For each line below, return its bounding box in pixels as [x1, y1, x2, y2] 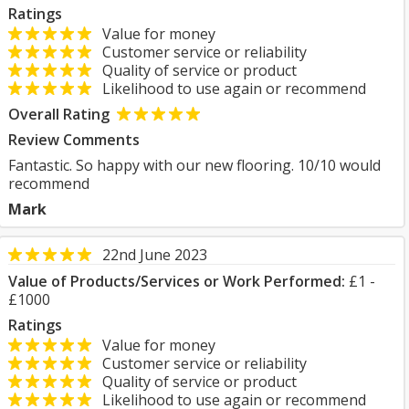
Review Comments [8, 130, 140, 150]
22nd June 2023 [102, 245, 207, 265]
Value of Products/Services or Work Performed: [8, 271, 345, 291]
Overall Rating [8, 104, 110, 124]
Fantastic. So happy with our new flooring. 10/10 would [8, 155, 381, 175]
